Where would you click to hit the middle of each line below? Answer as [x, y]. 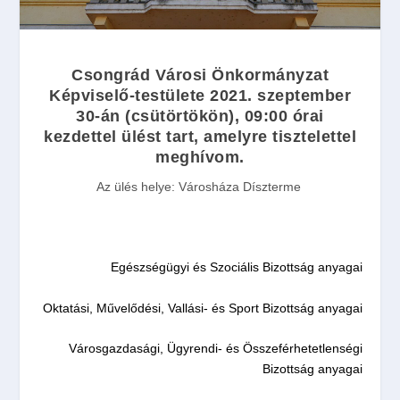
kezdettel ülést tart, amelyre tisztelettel [200, 136]
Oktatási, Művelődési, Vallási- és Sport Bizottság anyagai [202, 308]
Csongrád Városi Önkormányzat [200, 75]
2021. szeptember [280, 95]
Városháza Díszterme [239, 186]
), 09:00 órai [276, 116]
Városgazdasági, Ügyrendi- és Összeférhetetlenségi [215, 349]
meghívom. [200, 157]
